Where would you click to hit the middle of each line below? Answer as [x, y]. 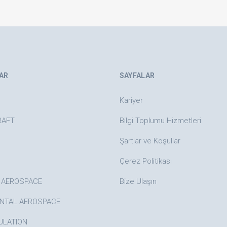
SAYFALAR [137, 75]
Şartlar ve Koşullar [150, 141]
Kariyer [131, 100]
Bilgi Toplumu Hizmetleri [160, 121]
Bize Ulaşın [138, 181]
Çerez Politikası [145, 161]
